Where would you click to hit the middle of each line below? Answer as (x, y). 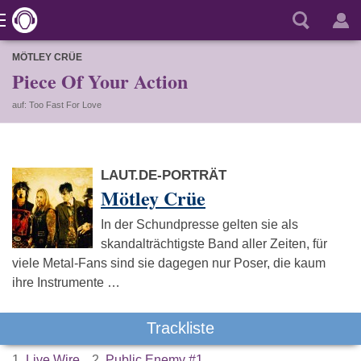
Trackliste (180, 328)
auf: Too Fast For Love (57, 105)
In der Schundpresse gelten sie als (199, 224)
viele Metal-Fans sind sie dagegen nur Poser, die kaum (169, 263)
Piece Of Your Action (100, 81)
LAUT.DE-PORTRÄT (164, 175)
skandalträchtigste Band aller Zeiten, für (214, 244)
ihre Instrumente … (66, 282)
